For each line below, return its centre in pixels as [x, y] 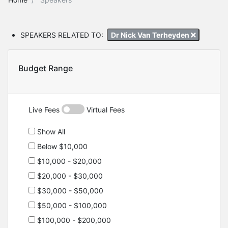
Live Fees [45, 110]
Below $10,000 [61, 147]
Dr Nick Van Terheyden [151, 35]
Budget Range [46, 68]
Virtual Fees [105, 110]
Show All [50, 132]
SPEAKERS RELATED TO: [62, 35]
